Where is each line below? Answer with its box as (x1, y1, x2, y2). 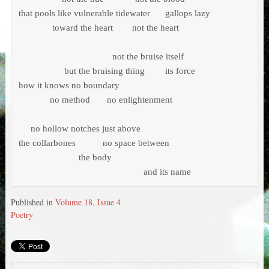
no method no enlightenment (18, 95, 172, 105)
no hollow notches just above (18, 124, 143, 134)
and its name (95, 167, 191, 177)
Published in (10, 196, 55, 208)
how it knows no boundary (18, 80, 122, 91)
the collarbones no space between (18, 138, 76, 148)
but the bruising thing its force (18, 66, 38, 76)
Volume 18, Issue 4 (55, 196, 121, 208)
